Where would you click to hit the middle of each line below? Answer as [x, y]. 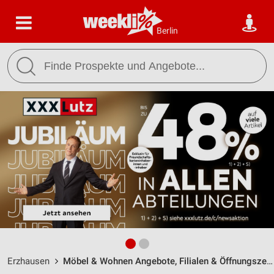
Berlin [167, 31]
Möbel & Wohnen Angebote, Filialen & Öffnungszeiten [165, 261]
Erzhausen [28, 261]
